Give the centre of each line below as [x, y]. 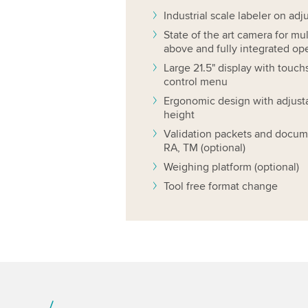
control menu [195, 81]
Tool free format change [220, 186]
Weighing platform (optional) [231, 167]
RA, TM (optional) [204, 147]
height [179, 114]
